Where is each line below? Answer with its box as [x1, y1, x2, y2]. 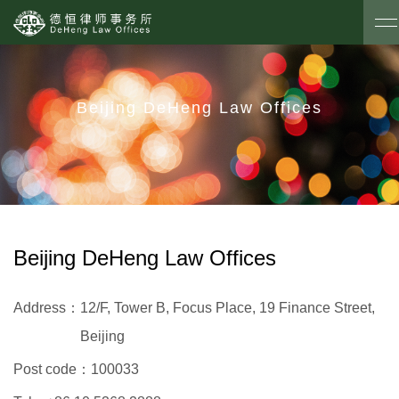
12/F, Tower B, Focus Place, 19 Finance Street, [80, 299, 375, 315]
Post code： [13, 361, 91, 377]
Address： [13, 299, 80, 315]
